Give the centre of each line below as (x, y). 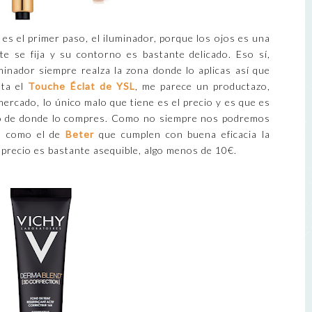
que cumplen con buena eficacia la (182, 134)
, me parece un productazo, (203, 86)
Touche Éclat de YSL (81, 86)
